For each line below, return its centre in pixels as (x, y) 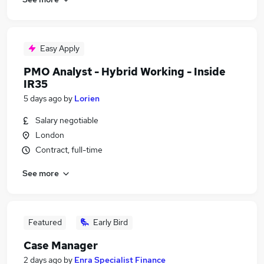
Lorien (87, 98)
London (50, 135)
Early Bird (110, 222)
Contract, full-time (69, 150)
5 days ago (43, 98)
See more (41, 173)
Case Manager (61, 245)
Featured (45, 222)
